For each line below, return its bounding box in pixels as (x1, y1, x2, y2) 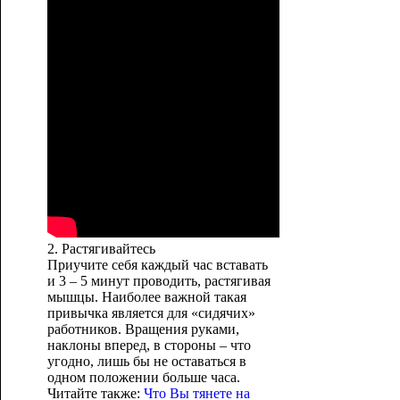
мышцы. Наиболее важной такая (46, 289, 246, 304)
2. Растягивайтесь (46, 241, 155, 256)
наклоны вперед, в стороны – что (46, 337, 251, 353)
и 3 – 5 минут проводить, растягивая (46, 273, 271, 288)
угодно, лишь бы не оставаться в (46, 354, 246, 369)
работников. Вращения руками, (46, 321, 239, 337)
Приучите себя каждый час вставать (46, 257, 268, 272)
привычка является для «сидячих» (46, 305, 255, 321)
